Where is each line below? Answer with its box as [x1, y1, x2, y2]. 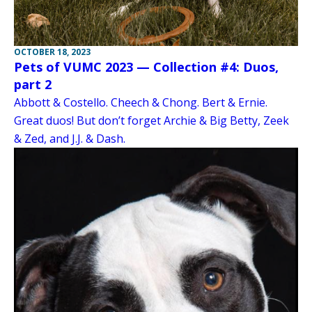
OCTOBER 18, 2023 [14, 45, 91, 58]
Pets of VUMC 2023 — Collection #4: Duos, [14, 58, 279, 75]
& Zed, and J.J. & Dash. [14, 130, 125, 146]
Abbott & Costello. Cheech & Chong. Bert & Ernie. [14, 94, 267, 110]
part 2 [14, 75, 52, 93]
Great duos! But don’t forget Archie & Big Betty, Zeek [14, 112, 289, 128]
